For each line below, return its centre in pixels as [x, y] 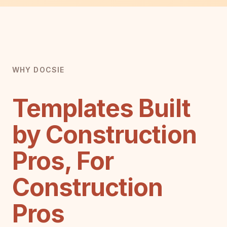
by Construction [104, 134]
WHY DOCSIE [39, 69]
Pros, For [63, 161]
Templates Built [101, 108]
